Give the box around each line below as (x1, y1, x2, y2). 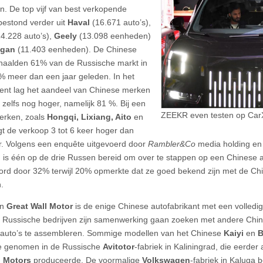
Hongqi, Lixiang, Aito (47, 112, 131, 122)
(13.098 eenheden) (79, 31, 151, 41)
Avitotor (103, 241, 134, 251)
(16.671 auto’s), (92, 17, 151, 27)
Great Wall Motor (6, 201, 75, 211)
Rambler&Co (148, 139, 195, 149)
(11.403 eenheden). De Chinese (18, 44, 137, 54)
